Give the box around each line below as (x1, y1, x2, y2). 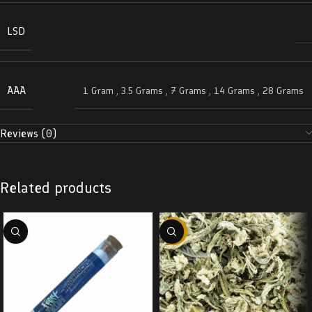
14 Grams (214, 85, 255, 97)
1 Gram (83, 85, 114, 97)
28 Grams (263, 85, 304, 97)
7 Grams (171, 85, 206, 97)
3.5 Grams (121, 85, 163, 97)
